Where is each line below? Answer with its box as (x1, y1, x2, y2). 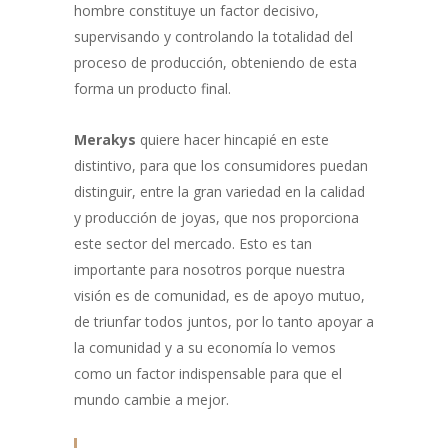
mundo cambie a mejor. (74, 389, 229, 409)
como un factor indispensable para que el (74, 363, 342, 383)
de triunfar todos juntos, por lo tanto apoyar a (74, 311, 374, 331)
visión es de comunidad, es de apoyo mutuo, (74, 285, 365, 305)
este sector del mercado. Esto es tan (74, 233, 312, 253)
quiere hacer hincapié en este (136, 129, 329, 149)
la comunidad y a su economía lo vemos (74, 337, 336, 357)
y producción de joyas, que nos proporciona (74, 207, 359, 227)
